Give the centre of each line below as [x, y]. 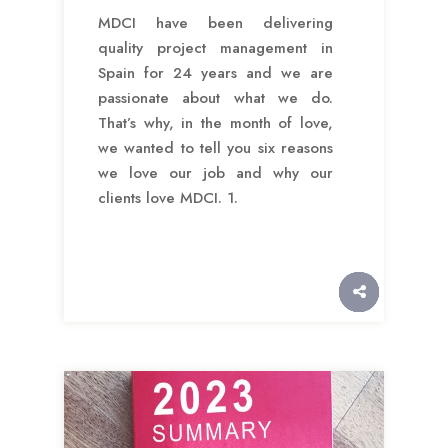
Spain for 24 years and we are [215, 73]
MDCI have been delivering [215, 23]
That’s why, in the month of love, [215, 123]
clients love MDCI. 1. [168, 198]
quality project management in [215, 48]
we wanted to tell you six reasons [215, 148]
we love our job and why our [215, 173]
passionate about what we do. [215, 98]
